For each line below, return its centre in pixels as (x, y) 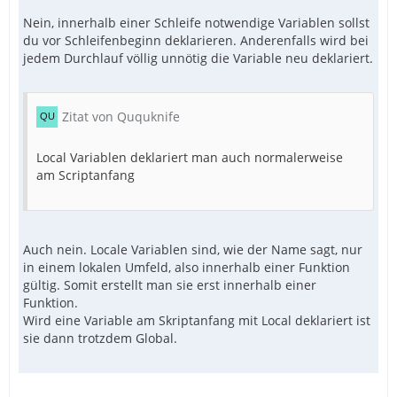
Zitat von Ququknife (121, 117)
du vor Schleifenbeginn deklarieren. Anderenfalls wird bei (196, 41)
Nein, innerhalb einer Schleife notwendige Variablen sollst (196, 23)
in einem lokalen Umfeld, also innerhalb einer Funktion (187, 268)
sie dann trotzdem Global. (100, 339)
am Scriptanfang (86, 175)
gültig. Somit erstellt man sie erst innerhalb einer (170, 285)
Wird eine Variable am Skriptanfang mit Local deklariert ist (197, 321)
